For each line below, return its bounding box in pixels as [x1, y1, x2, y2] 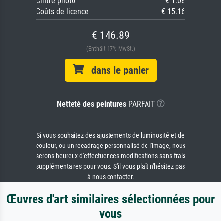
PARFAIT [126, 99, 155, 109]
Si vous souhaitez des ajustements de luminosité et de [37, 131, 184, 140]
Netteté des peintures [56, 99, 126, 109]
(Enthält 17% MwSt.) [86, 45, 135, 53]
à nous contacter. [87, 173, 134, 182]
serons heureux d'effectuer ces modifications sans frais [36, 152, 185, 161]
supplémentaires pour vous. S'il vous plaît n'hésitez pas [36, 162, 185, 171]
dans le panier [83, 64, 149, 76]
